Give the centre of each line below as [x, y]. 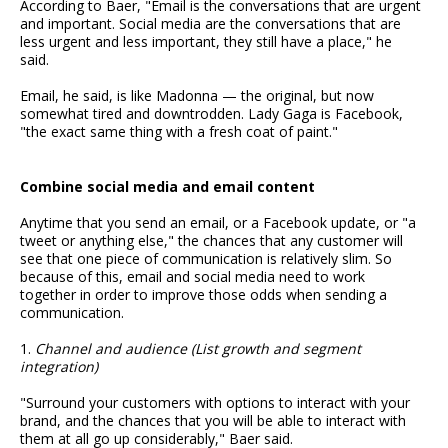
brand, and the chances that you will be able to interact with [213, 421]
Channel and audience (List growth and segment [198, 349]
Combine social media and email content [167, 186]
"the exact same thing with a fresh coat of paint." [179, 132]
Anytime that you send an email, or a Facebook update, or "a [218, 223]
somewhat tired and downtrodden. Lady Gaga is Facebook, [211, 114]
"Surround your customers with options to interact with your [215, 403]
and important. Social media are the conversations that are [210, 24]
